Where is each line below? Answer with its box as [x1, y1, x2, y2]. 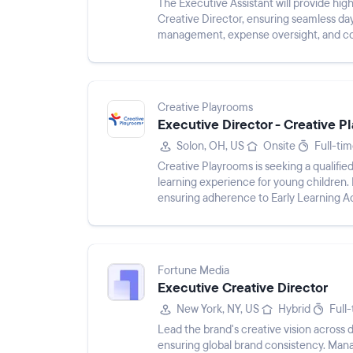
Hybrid [278, 302, 310, 317]
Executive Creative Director [158, 279, 328, 297]
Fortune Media [158, 263, 229, 278]
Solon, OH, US [176, 139, 244, 154]
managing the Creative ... [158, 43, 278, 58]
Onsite [263, 139, 295, 154]
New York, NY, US [176, 302, 259, 317]
